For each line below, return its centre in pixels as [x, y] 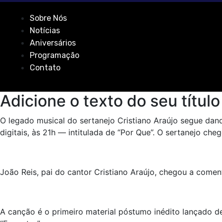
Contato [45, 68]
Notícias [45, 30]
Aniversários [53, 43]
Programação [55, 55]
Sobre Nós [48, 18]
